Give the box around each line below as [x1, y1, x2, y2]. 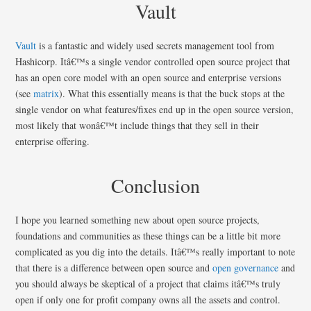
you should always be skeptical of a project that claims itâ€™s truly [15, 276, 281, 290]
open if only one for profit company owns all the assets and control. [15, 292, 281, 306]
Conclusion [111, 171, 200, 199]
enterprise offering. [15, 134, 90, 148]
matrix [33, 86, 60, 100]
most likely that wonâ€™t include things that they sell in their [15, 118, 260, 132]
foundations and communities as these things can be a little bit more [15, 228, 281, 242]
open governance [212, 260, 279, 274]
